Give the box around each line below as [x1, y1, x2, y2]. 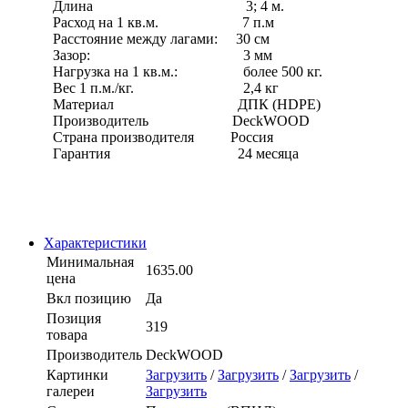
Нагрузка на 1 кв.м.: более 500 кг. [53, 64, 322, 80]
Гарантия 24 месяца [53, 146, 299, 162]
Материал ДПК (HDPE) [53, 97, 321, 113]
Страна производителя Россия [53, 129, 273, 146]
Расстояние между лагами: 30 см [53, 31, 270, 47]
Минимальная [46, 254, 134, 270]
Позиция [46, 311, 101, 327]
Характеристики [44, 235, 147, 251]
